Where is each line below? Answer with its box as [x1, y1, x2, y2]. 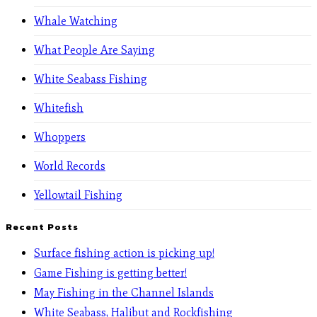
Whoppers [34, 129, 86, 144]
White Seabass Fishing [34, 71, 147, 86]
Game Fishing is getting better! [34, 266, 187, 280]
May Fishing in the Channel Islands [34, 286, 214, 300]
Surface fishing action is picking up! [34, 246, 214, 260]
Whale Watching [34, 13, 117, 28]
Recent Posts [6, 220, 79, 234]
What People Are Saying [34, 42, 155, 57]
